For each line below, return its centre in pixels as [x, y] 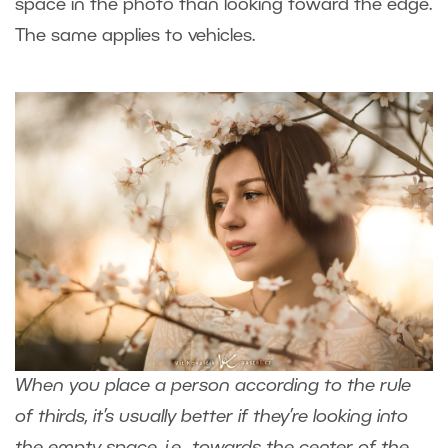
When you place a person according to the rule [213, 385]
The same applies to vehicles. [135, 35]
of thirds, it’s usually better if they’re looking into [211, 416]
